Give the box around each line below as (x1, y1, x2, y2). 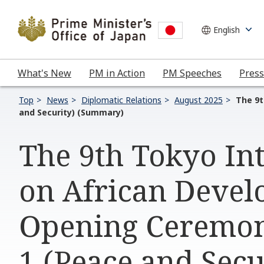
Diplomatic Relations (81, 94, 161, 105)
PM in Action (89, 66, 145, 80)
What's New (18, 66, 71, 80)
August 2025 (174, 94, 223, 105)
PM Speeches (163, 66, 222, 80)
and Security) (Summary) (19, 107, 124, 118)
